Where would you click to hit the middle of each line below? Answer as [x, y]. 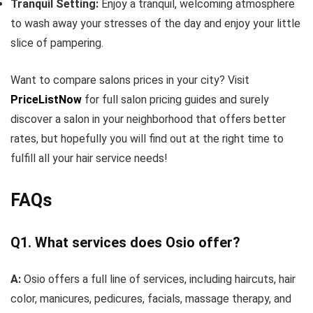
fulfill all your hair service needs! [89, 158]
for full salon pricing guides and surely [175, 100]
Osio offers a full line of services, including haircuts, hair [160, 279]
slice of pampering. [57, 43]
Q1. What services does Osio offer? [125, 242]
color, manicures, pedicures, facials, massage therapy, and [151, 299]
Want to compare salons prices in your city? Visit [130, 80]
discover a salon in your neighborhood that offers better [148, 119]
